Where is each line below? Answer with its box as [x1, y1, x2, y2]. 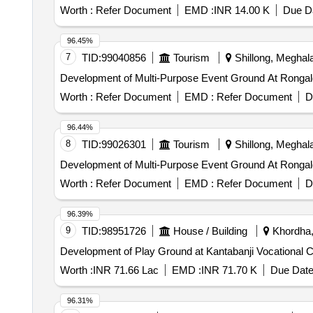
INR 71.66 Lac [92, 264, 159, 276]
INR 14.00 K [213, 4, 270, 16]
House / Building [173, 225, 247, 237]
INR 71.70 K [201, 264, 257, 276]
